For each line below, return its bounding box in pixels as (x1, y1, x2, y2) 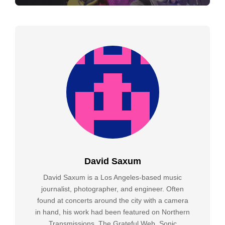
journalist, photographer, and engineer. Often (41, 185, 184, 193)
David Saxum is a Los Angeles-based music (43, 173, 182, 182)
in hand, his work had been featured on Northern (35, 208, 190, 216)
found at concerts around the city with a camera (37, 196, 188, 205)
